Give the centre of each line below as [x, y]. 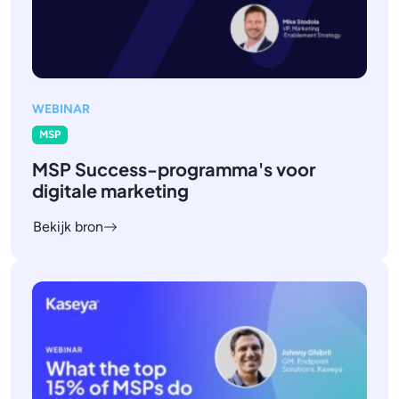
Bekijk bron [68, 226]
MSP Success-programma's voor [174, 168]
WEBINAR [61, 110]
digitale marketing [110, 190]
